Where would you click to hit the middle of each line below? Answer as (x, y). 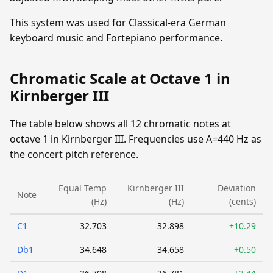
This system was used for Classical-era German (118, 23)
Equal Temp (83, 188)
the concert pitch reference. (74, 154)
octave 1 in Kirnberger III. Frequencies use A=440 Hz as (136, 139)
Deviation (237, 188)
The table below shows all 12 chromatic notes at (120, 124)
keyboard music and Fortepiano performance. (116, 38)
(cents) (243, 202)
